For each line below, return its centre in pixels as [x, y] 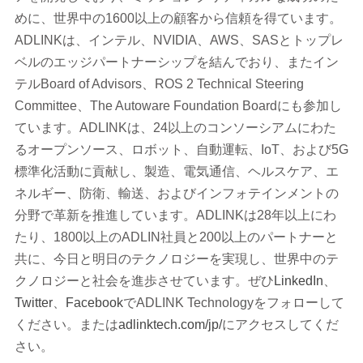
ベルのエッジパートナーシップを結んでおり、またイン [176, 62]
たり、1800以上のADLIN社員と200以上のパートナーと [176, 237]
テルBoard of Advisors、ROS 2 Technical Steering [159, 83]
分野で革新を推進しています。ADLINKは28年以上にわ [175, 215]
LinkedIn [298, 280]
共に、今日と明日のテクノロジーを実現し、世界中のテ [176, 258]
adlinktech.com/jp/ [170, 324]
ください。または [66, 324]
